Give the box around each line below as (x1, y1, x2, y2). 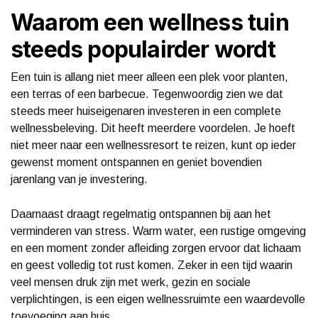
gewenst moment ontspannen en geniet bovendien (11, 155, 262, 168)
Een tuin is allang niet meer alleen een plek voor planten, (11, 70, 288, 83)
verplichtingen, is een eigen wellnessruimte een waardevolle (11, 292, 305, 305)
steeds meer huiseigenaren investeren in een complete (11, 104, 281, 117)
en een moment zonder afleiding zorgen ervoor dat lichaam (11, 241, 301, 254)
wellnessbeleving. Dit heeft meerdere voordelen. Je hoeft (11, 121, 295, 134)
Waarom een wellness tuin (11, 8, 289, 36)
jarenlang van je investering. (11, 172, 148, 185)
